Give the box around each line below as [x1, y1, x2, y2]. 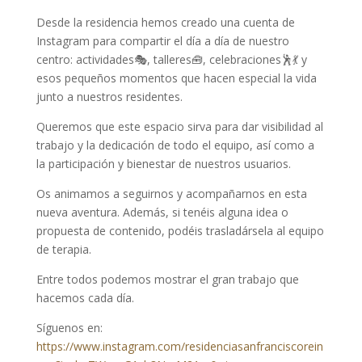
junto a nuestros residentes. [36, 89, 183, 104]
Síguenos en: [36, 320, 103, 335]
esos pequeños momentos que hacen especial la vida [36, 70, 317, 86]
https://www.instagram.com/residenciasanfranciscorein [36, 339, 323, 354]
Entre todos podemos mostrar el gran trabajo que [36, 271, 299, 287]
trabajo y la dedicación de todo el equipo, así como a [36, 137, 314, 153]
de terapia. [36, 242, 91, 257]
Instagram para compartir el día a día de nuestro [36, 33, 289, 48]
